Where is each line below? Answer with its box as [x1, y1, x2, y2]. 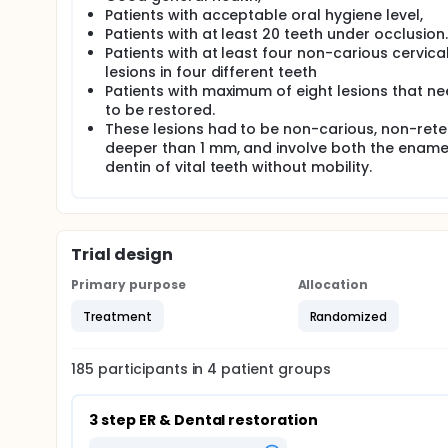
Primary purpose [71, 276, 186, 293]
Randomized [309, 307, 388, 325]
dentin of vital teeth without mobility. [105, 157, 372, 177]
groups [274, 359, 331, 379]
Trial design [71, 243, 173, 266]
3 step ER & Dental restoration [89, 410, 319, 430]
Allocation [297, 276, 369, 293]
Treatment [83, 307, 152, 325]
